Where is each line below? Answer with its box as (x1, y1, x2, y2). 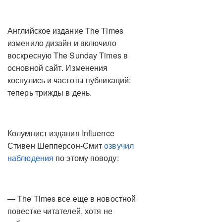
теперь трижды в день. (7, 87, 92, 99)
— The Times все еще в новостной (7, 193, 136, 205)
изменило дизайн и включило (7, 37, 116, 49)
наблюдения (7, 152, 54, 164)
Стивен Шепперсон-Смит (7, 140, 105, 152)
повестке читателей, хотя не (7, 205, 112, 217)
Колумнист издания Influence (7, 127, 114, 139)
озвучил (104, 140, 134, 152)
